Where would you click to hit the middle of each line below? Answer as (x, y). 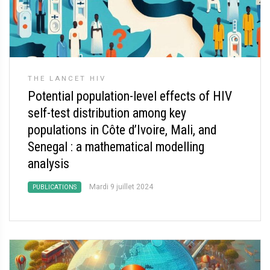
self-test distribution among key (107, 113)
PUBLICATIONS (55, 187)
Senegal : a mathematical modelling (116, 147)
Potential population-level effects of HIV (130, 96)
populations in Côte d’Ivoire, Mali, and (122, 130)
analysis (49, 164)
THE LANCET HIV (67, 78)
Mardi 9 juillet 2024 (121, 187)
